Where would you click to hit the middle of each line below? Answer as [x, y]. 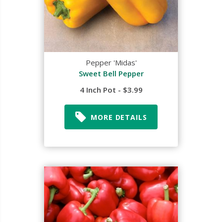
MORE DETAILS [119, 117]
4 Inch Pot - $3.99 [111, 90]
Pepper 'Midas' [111, 62]
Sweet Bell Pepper [111, 73]
